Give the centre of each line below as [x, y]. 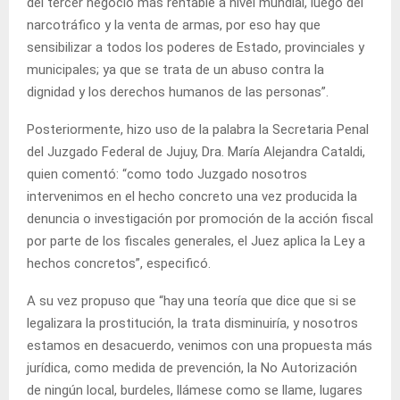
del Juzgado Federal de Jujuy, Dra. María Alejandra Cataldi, [196, 151]
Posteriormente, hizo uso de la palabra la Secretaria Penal [198, 129]
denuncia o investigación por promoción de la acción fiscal [200, 218]
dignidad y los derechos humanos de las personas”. [178, 92]
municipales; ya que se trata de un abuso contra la [175, 69]
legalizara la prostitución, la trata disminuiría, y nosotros [192, 323]
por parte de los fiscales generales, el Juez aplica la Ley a [196, 241]
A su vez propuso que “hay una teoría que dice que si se [192, 300]
